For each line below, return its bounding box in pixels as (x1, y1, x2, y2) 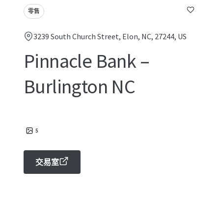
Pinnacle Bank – (24, 49, 149, 73)
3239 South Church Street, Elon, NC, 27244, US (33, 31, 187, 41)
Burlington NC (24, 74, 136, 99)
